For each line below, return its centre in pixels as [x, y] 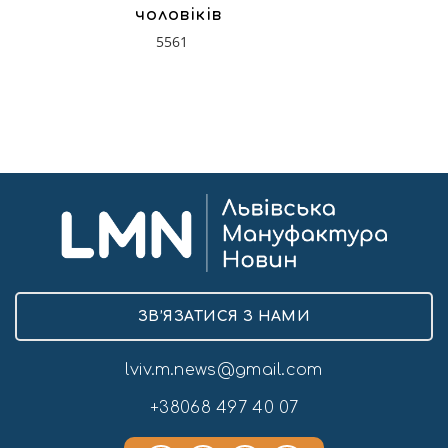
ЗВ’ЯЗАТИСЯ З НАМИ [224, 317]
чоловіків [178, 14]
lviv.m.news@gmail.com [224, 370]
